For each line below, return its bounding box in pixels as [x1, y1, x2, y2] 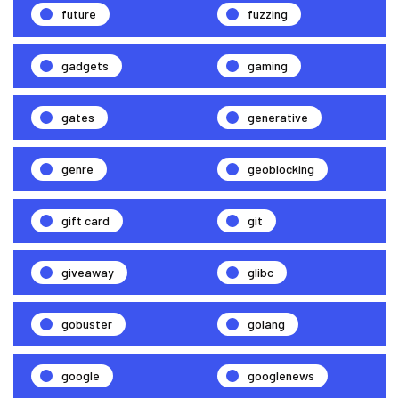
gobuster [61, 316, 112, 332]
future [61, 6, 96, 22]
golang [248, 316, 285, 332]
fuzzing [248, 6, 288, 22]
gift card [61, 213, 110, 229]
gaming [248, 58, 288, 74]
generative [248, 110, 308, 126]
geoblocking [248, 161, 314, 177]
